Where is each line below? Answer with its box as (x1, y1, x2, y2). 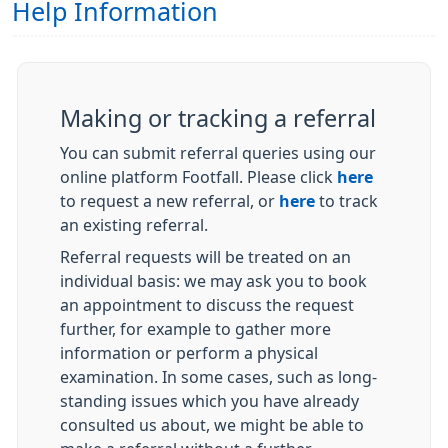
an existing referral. (60, 217, 208, 233)
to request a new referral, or (60, 193, 279, 209)
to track (315, 193, 378, 209)
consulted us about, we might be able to (60, 417, 364, 433)
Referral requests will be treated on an (60, 249, 351, 265)
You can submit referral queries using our (60, 145, 376, 161)
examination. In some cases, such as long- (60, 369, 377, 385)
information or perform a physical (60, 345, 318, 361)
